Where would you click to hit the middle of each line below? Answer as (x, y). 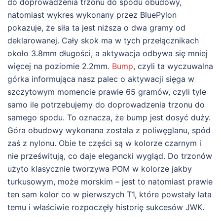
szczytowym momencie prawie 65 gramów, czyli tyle (107, 92)
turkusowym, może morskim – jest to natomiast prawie (110, 181)
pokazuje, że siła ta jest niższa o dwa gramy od (96, 27)
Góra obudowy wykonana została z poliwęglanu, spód (109, 130)
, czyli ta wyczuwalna (173, 66)
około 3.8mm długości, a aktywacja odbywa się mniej (108, 53)
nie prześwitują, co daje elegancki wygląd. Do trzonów (110, 156)
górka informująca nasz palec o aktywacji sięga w (101, 79)
